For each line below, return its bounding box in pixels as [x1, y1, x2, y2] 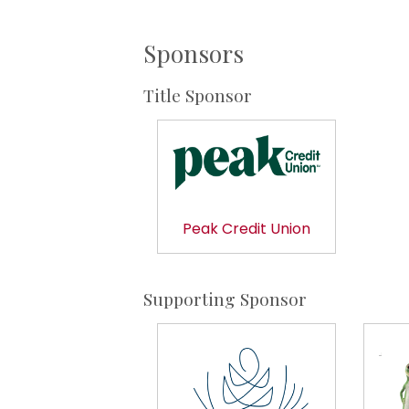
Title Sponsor [143, 82, 252, 107]
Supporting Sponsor [143, 287, 307, 311]
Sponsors [143, 37, 244, 69]
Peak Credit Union [182, 218, 310, 240]
